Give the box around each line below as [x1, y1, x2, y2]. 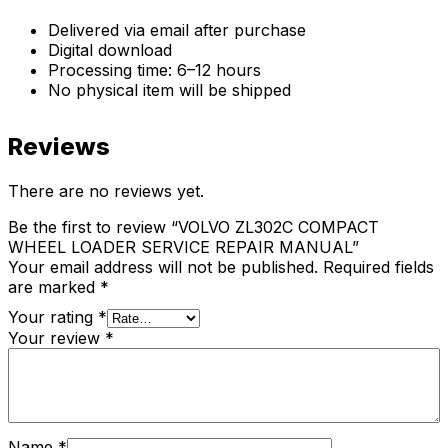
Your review [8, 327, 105, 348]
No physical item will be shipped [48, 80, 291, 101]
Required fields [323, 256, 434, 277]
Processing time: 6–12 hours [48, 60, 261, 81]
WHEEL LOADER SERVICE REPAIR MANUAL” [8, 236, 359, 257]
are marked [8, 276, 100, 297]
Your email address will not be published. [8, 256, 318, 277]
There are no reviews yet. [8, 180, 204, 201]
